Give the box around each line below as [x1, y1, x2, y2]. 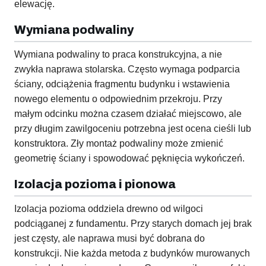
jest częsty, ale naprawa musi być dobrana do [14, 233, 205, 244]
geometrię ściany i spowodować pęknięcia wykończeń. [14, 153, 245, 164]
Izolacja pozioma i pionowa [14, 178, 176, 191]
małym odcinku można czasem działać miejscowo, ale [14, 109, 242, 119]
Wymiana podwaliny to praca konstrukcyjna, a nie [14, 49, 222, 60]
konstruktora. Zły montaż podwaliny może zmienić [14, 138, 223, 149]
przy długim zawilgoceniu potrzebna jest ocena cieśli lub [14, 123, 251, 134]
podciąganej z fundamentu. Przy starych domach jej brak [14, 218, 252, 229]
